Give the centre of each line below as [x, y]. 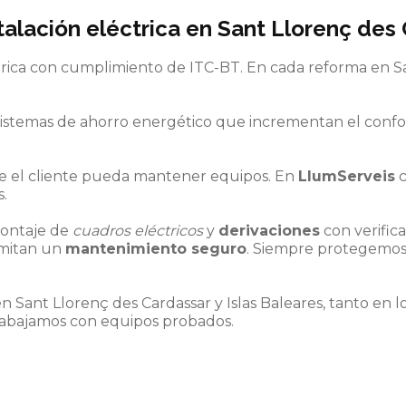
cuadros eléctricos [138, 231]
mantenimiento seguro [156, 249]
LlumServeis [347, 176]
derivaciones [269, 231]
